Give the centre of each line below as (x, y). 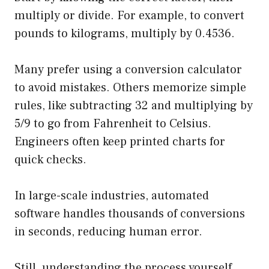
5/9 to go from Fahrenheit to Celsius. (113, 124)
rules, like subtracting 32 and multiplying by (134, 106)
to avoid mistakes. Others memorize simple (130, 88)
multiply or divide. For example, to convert (129, 16)
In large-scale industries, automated (112, 196)
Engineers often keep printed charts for (120, 142)
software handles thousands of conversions (130, 214)
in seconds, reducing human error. (108, 232)
